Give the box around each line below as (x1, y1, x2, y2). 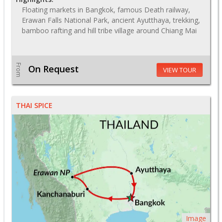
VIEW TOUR (163, 65, 196, 75)
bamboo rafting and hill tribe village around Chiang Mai (22, 26, 197, 36)
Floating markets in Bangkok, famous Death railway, (22, 5, 190, 15)
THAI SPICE (16, 101, 53, 111)
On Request (28, 63, 79, 75)
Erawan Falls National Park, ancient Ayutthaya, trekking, (22, 15, 200, 25)
